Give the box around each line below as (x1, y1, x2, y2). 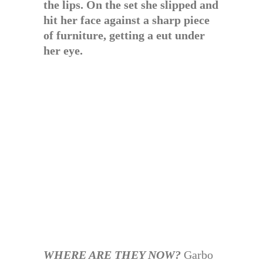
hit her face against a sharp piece (43, 14, 210, 26)
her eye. (43, 44, 83, 57)
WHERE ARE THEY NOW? (43, 248, 181, 261)
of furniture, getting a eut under (43, 29, 205, 42)
